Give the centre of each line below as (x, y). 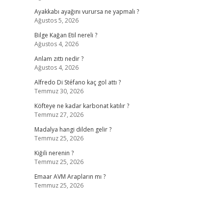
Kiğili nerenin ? (54, 153)
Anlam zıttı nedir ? (59, 59)
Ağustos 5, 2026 (56, 20)
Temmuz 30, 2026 (59, 91)
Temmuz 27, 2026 (59, 115)
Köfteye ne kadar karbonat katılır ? (82, 106)
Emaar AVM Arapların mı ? (70, 177)
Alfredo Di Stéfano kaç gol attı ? (77, 82)
